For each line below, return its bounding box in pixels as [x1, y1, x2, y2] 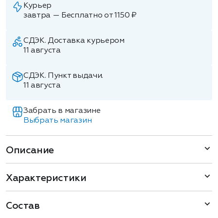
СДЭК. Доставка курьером [23, 37, 125, 45]
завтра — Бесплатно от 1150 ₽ [23, 12, 137, 19]
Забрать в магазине [23, 107, 101, 115]
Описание [6, 145, 54, 155]
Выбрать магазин [23, 117, 92, 125]
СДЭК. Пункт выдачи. [23, 72, 103, 80]
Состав [6, 201, 40, 211]
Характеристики [6, 173, 87, 183]
